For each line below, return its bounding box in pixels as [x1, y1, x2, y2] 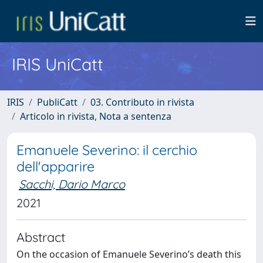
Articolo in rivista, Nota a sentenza [20, 110, 171, 123]
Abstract [16, 229, 65, 245]
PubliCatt [37, 96, 77, 109]
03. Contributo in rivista [90, 96, 194, 109]
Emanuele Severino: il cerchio [16, 141, 197, 159]
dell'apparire [16, 158, 95, 175]
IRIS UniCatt [12, 53, 103, 75]
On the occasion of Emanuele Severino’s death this [16, 248, 241, 261]
